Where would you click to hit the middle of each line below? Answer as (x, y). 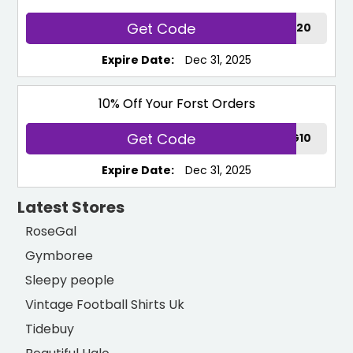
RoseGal (51, 232)
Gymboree (59, 256)
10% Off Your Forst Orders (176, 104)
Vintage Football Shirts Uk (105, 305)
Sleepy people (70, 281)
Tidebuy (50, 329)
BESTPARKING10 (266, 139)
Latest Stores (71, 208)
